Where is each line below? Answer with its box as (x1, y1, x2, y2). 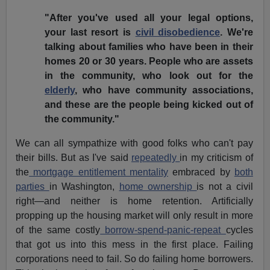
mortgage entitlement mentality (29, 167, 168, 178)
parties (16, 181, 49, 192)
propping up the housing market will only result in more (16, 210, 253, 221)
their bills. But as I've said (16, 152, 131, 163)
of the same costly (16, 225, 101, 236)
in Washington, (49, 181, 119, 192)
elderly (45, 85, 75, 96)
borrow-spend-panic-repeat (100, 225, 226, 236)
